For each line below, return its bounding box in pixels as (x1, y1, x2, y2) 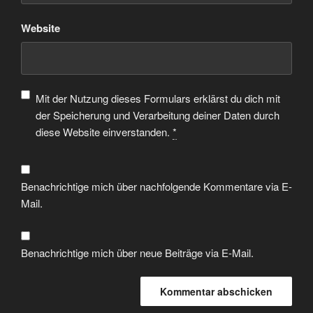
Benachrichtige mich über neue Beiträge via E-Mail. (21, 245, 254, 260)
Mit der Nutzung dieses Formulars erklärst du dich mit (35, 91, 280, 106)
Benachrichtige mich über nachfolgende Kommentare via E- (21, 179, 292, 194)
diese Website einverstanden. (35, 124, 173, 140)
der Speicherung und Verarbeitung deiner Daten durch (35, 108, 279, 123)
